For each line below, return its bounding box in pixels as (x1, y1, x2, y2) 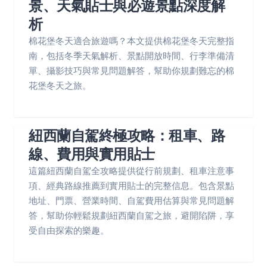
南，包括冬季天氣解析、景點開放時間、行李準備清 (29, 50, 234, 61)
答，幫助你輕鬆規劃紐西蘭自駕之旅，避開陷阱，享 (29, 210, 234, 221)
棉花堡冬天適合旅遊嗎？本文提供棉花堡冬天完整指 (29, 35, 234, 46)
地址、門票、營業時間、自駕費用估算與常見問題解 (29, 195, 234, 206)
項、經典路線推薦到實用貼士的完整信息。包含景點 (29, 180, 234, 191)
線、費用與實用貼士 (29, 145, 155, 163)
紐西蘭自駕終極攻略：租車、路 (29, 127, 225, 144)
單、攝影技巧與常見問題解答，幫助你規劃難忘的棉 (29, 65, 234, 76)
